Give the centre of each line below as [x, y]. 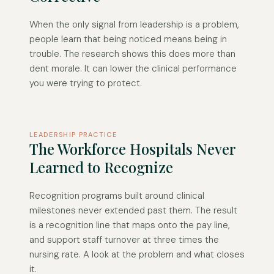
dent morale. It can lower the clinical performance [133, 69]
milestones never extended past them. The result [133, 211]
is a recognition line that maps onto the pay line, [130, 225]
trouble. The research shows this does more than [132, 54]
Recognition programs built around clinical [117, 196]
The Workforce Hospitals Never [132, 149]
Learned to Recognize [101, 167]
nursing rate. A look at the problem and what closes [137, 255]
